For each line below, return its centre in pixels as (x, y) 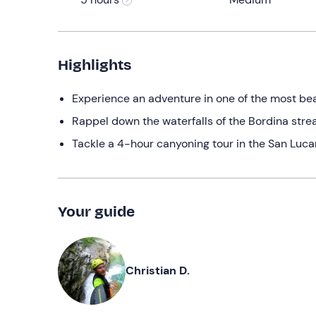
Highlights (95, 65)
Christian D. (158, 270)
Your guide (96, 211)
